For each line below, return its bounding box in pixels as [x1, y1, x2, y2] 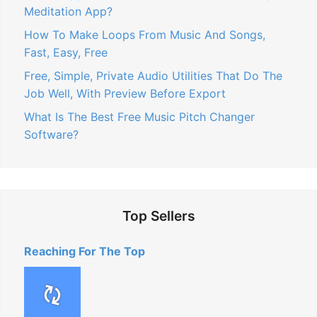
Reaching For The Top [24, 243, 145, 258]
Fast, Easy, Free [24, 45, 108, 59]
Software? [24, 127, 79, 142]
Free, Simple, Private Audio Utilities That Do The [24, 68, 282, 83]
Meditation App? [24, 4, 113, 18]
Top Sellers [122, 207, 195, 224]
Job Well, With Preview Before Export [24, 86, 226, 100]
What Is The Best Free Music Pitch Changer [24, 109, 255, 124]
